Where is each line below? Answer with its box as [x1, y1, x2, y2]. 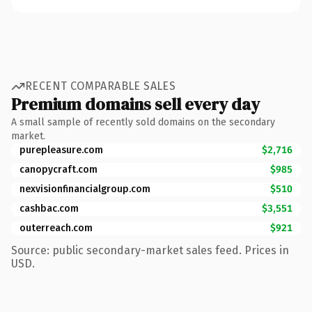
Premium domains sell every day [11, 92, 260, 116]
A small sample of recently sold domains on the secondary [11, 116, 275, 128]
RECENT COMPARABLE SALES [25, 79, 176, 93]
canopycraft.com [19, 163, 97, 175]
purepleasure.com [19, 143, 103, 156]
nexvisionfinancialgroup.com [19, 182, 150, 195]
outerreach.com [19, 221, 93, 234]
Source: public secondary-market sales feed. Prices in [11, 243, 289, 257]
